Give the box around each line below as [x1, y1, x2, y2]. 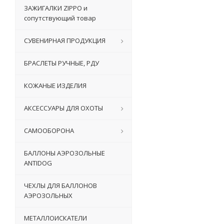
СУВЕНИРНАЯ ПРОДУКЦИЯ [24, 36, 105, 45]
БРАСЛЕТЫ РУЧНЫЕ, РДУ [24, 58, 99, 67]
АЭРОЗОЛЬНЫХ [24, 191, 72, 200]
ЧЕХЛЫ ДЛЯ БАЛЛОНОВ [24, 181, 97, 190]
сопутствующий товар [24, 13, 96, 22]
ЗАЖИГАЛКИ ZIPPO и [24, 3, 87, 12]
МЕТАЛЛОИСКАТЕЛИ [24, 213, 87, 222]
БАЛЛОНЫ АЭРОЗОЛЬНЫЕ [24, 148, 105, 157]
